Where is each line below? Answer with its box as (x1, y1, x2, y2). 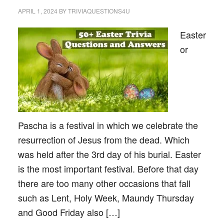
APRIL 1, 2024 (17, 6, 57, 15)
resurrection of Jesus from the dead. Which (17, 133, 189, 146)
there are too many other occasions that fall (17, 176, 190, 189)
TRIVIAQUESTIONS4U (67, 6, 130, 15)
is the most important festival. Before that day (17, 162, 198, 175)
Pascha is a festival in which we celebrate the (17, 118, 198, 131)
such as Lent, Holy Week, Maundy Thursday (17, 191, 194, 204)
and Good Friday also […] (17, 205, 120, 218)
